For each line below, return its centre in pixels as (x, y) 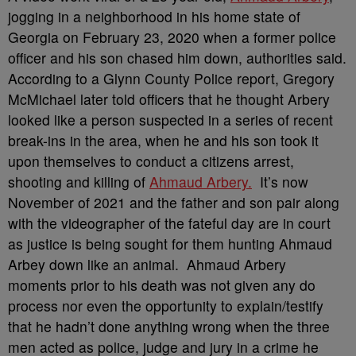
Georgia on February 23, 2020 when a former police (172, 37)
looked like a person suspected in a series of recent (170, 120)
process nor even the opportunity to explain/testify (166, 306)
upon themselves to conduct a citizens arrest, (151, 161)
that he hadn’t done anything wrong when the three (169, 326)
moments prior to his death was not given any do (162, 285)
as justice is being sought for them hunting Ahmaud (170, 244)
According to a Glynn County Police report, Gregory (171, 78)
